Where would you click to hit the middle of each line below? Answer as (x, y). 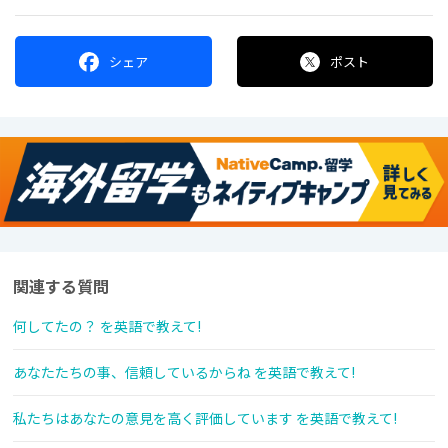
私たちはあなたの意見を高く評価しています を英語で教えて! (205, 418)
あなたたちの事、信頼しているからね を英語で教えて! (184, 372)
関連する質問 (61, 286)
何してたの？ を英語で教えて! (107, 326)
